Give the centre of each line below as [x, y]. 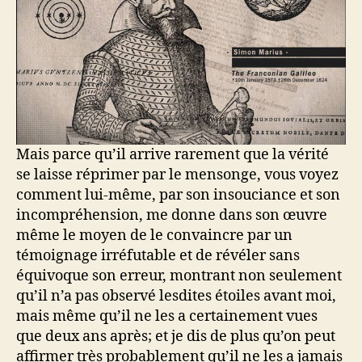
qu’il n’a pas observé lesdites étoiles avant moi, [176, 297]
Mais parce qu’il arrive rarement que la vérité [173, 155]
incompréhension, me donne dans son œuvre [172, 216]
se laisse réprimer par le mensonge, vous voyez [177, 175]
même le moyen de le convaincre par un [154, 236]
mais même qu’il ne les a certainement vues [167, 317]
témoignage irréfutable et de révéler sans [158, 256]
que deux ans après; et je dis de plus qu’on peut [176, 337]
